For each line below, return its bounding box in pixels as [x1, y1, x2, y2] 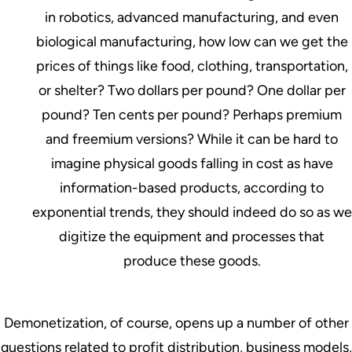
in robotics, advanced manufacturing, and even [45, 8, 339, 26]
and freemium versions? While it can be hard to [46, 130, 338, 148]
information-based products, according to [60, 178, 324, 196]
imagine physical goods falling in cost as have [50, 154, 333, 172]
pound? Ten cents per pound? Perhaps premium [42, 105, 342, 123]
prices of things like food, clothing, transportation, [35, 57, 348, 75]
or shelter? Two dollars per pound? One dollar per [38, 81, 346, 99]
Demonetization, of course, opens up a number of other [3, 313, 349, 332]
